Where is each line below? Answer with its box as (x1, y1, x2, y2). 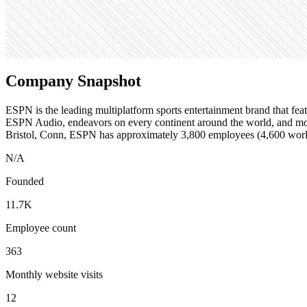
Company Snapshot (5, 71, 141, 90)
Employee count (5, 221, 76, 234)
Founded (5, 175, 44, 187)
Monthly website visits (5, 268, 103, 280)
